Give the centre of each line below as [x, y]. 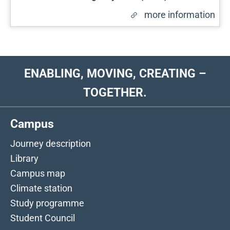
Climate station [41, 188]
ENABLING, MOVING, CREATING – [115, 73]
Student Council [43, 218]
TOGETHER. [115, 92]
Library [24, 158]
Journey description [51, 143]
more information [180, 14]
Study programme [47, 203]
